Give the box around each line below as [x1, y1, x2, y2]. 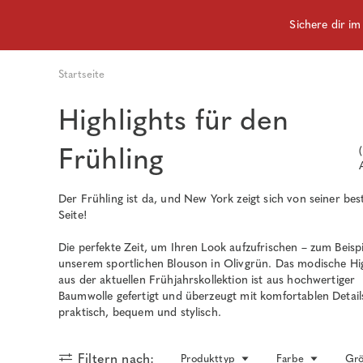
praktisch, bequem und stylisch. [58, 305, 221, 319]
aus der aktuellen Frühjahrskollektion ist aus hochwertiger [58, 273, 356, 287]
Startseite [58, 68, 105, 80]
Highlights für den [58, 103, 288, 137]
